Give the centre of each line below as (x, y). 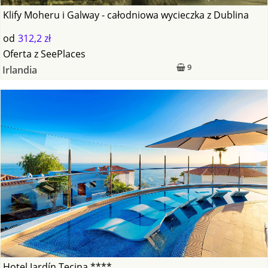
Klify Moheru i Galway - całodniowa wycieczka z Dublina (126, 15)
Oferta (18, 54)
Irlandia (19, 70)
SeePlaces (63, 54)
